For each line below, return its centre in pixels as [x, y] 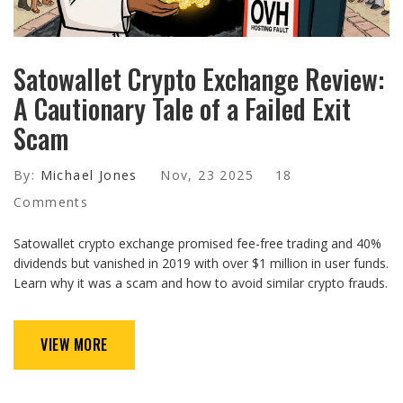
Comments [51, 202]
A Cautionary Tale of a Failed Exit [182, 109]
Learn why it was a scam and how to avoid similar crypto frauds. [201, 283]
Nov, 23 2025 [207, 175]
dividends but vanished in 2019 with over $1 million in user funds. [201, 264]
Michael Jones [89, 175]
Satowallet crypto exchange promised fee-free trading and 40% [197, 244]
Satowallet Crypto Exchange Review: [199, 79]
